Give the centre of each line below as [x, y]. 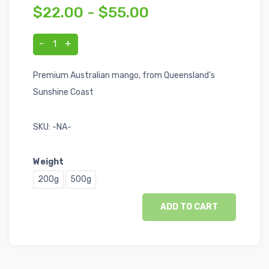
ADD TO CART [189, 207]
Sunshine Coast [63, 92]
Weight [48, 162]
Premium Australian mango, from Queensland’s [124, 75]
